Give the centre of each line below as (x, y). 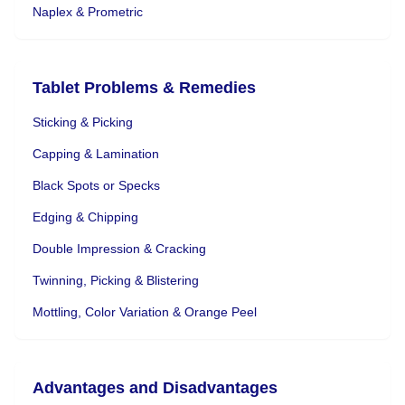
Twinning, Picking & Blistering (116, 280)
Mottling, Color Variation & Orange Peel (145, 311)
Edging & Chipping (85, 217)
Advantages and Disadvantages (155, 387)
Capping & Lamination (96, 153)
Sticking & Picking (83, 122)
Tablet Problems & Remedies (144, 87)
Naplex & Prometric (88, 11)
